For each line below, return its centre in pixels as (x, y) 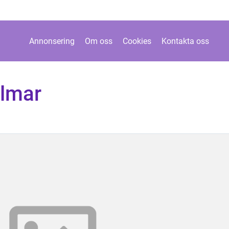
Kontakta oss (185, 41)
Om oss (99, 41)
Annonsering (52, 41)
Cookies (137, 41)
